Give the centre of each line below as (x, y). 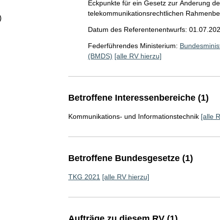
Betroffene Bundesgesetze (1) (130, 158)
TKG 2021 (84, 177)
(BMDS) (100, 56)
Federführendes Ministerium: (133, 46)
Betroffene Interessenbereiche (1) (138, 98)
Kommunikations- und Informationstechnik (133, 116)
